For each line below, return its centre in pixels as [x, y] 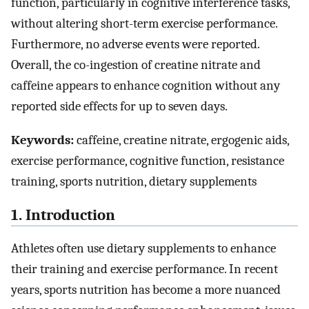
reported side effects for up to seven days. [119, 107]
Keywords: [42, 140]
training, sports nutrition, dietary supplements [134, 181]
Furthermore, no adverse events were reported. [135, 44]
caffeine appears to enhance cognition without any [146, 86]
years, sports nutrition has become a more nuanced [146, 290]
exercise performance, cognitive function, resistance [148, 160]
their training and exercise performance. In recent [144, 269]
